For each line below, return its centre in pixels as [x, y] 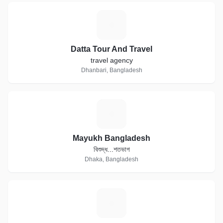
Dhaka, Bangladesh [111, 159]
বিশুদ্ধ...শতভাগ [111, 149]
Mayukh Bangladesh [111, 138]
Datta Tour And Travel [111, 49]
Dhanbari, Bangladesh [111, 70]
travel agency [111, 60]
